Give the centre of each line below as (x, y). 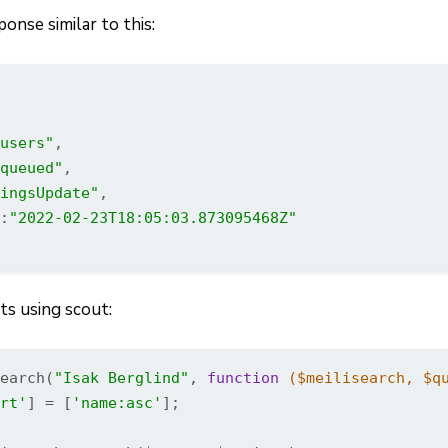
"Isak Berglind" (121, 377)
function (243, 377)
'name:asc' (117, 402)
